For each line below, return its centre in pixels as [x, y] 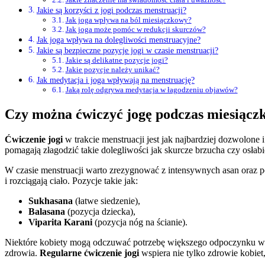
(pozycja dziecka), [100, 211]
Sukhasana [51, 201]
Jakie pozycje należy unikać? [112, 70]
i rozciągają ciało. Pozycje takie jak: [71, 181]
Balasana [47, 211]
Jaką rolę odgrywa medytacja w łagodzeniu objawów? [151, 90]
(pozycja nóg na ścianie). [140, 222]
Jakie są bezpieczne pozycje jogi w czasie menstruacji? [127, 51]
